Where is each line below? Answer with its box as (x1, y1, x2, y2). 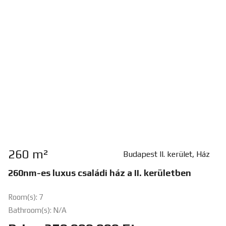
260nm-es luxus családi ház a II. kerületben (8, 167, 191, 179)
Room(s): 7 (8, 193, 43, 202)
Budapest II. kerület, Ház (123, 149, 210, 159)
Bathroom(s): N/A (8, 206, 67, 215)
